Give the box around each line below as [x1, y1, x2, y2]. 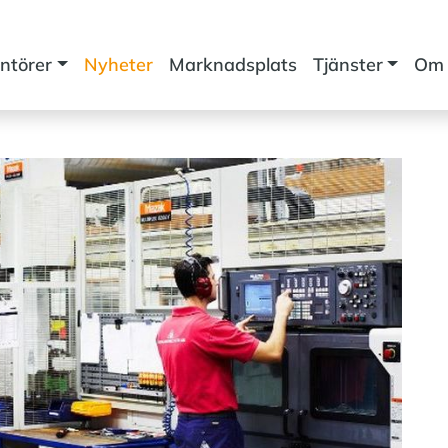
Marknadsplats [168, 53, 297, 76]
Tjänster [312, 53, 383, 76]
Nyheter [83, 53, 153, 76]
